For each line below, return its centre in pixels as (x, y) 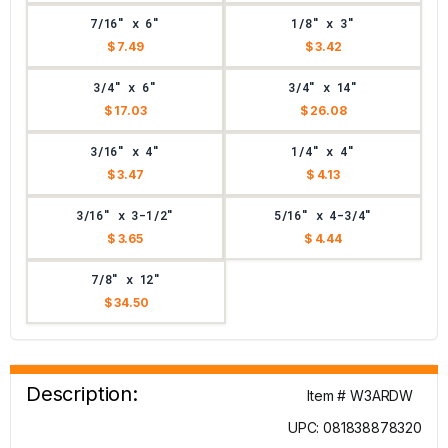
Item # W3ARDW (360, 395)
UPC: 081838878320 (354, 427)
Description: (82, 394)
